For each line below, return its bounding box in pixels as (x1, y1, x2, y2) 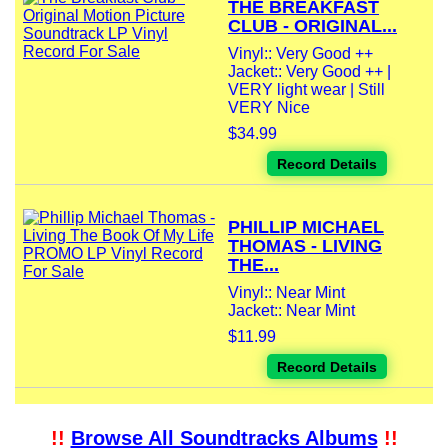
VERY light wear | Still (228, 81, 385, 99)
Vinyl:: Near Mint (228, 284, 345, 302)
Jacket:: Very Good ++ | (228, 63, 391, 81)
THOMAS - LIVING (228, 236, 382, 257)
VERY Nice (228, 99, 310, 117)
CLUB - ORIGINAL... (228, 16, 397, 37)
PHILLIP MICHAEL (228, 217, 384, 238)
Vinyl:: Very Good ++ (228, 45, 373, 63)
